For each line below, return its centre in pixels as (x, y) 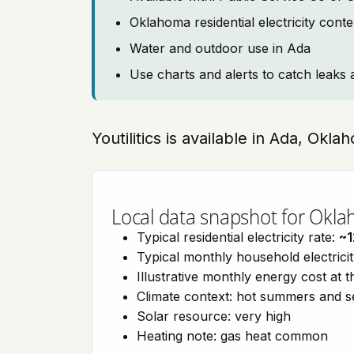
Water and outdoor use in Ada (220, 48)
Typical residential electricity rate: (238, 237)
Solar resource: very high (214, 316)
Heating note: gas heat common (232, 336)
